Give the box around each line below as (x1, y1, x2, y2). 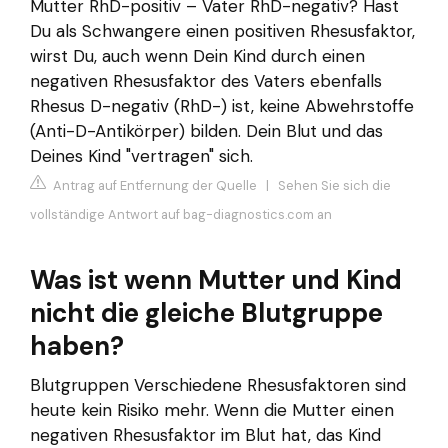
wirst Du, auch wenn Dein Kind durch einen (30, 44, 365, 67)
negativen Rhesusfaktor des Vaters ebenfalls (30, 69, 382, 92)
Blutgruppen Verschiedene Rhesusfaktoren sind (30, 374, 406, 397)
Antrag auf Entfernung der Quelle (50, 177, 257, 195)
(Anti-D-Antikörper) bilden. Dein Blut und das (30, 119, 383, 142)
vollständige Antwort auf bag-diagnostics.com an (30, 206, 332, 224)
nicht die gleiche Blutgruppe (30, 296, 383, 331)
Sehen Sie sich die (278, 177, 391, 195)
